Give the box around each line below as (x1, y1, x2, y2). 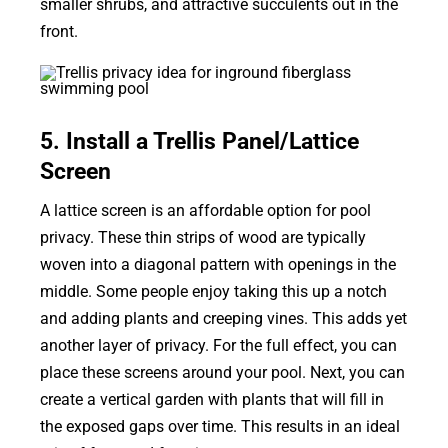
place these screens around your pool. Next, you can (39, 362, 405, 382)
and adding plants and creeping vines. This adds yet (39, 308, 407, 328)
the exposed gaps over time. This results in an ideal (39, 416, 400, 436)
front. (39, 21, 78, 41)
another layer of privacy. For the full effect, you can (39, 335, 397, 355)
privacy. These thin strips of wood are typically (39, 227, 366, 247)
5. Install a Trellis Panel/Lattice (39, 127, 359, 155)
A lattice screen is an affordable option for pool (39, 200, 371, 220)
